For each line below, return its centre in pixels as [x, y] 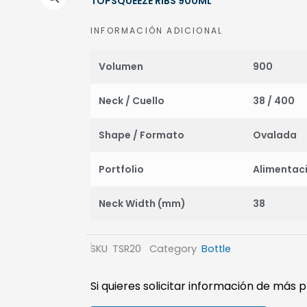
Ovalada [275, 135]
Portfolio [121, 169]
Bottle [216, 249]
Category [173, 249]
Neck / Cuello [132, 101]
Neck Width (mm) [142, 204]
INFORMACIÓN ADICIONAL [157, 30]
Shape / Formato [142, 135]
